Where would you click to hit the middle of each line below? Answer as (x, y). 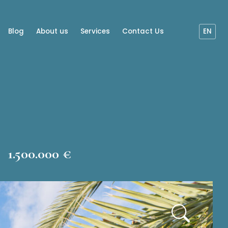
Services (95, 31)
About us (52, 31)
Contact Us (143, 31)
